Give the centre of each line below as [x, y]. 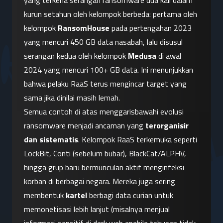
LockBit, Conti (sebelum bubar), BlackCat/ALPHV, [105, 154]
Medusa [142, 56]
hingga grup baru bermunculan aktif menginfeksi [104, 167]
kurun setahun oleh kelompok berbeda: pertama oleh [111, 14]
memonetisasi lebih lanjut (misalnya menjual [97, 209]
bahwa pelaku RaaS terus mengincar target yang [105, 84]
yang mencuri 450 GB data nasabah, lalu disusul [103, 42]
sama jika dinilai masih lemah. [72, 98]
